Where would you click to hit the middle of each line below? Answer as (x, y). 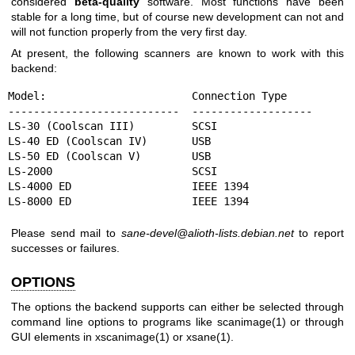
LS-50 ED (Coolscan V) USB (109, 156)
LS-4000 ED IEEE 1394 (128, 186)
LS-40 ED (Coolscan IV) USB (109, 141)
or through (315, 322)
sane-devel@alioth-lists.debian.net (207, 233)
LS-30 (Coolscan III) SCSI (112, 126)
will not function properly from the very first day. (129, 32)
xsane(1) (208, 337)
